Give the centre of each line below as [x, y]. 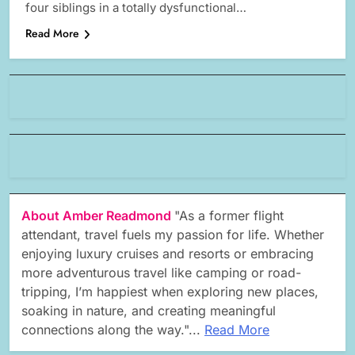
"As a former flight [229, 216]
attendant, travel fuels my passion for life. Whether [173, 235]
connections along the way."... [113, 330]
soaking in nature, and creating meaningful [149, 311]
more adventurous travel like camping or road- [161, 273]
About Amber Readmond [98, 216]
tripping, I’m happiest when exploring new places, [170, 292]
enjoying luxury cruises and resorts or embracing [168, 254]
